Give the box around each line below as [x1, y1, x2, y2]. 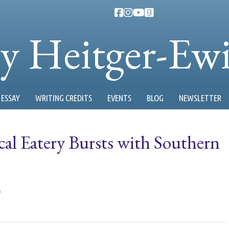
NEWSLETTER [179, 93, 221, 103]
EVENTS [107, 93, 131, 103]
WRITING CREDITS [35, 93, 92, 103]
